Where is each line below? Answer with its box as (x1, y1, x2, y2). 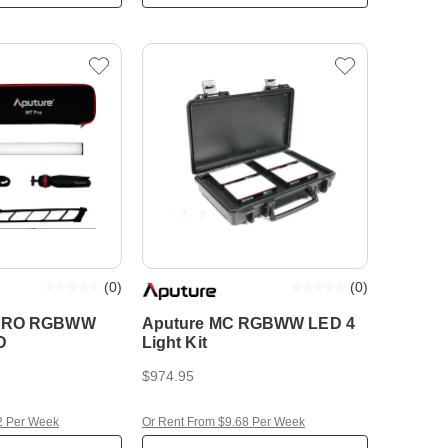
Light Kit (142, 334, 207, 351)
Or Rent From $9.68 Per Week (142, 415, 305, 429)
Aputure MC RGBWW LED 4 (142, 315, 355, 332)
